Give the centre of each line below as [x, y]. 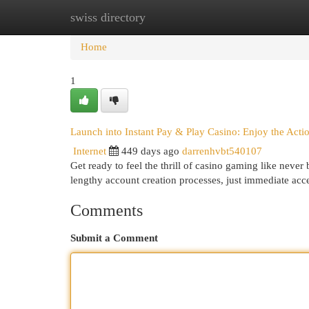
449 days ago [150, 151]
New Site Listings [176, 17]
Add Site [252, 17]
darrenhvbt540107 [222, 151]
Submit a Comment [114, 238]
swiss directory [108, 17]
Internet [90, 151]
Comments [107, 210]
